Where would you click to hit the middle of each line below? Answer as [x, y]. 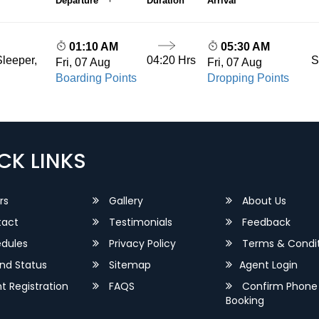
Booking [245, 300]
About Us [262, 201]
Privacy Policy [141, 244]
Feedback [265, 222]
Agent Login [268, 265]
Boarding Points [96, 78]
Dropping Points [249, 78]
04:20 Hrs [171, 60]
